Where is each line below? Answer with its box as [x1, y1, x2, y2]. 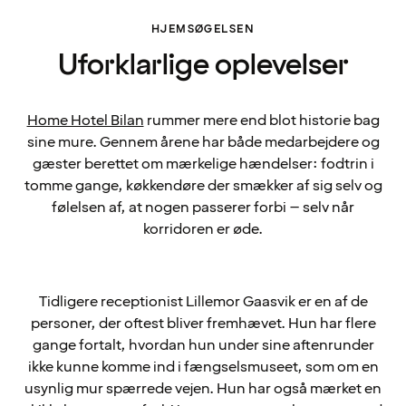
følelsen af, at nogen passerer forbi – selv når [52, 198, 354, 217]
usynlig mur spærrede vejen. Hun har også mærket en [24, 379, 382, 399]
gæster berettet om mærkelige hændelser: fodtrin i [32, 154, 374, 174]
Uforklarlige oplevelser [57, 46, 349, 85]
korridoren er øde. [143, 219, 263, 239]
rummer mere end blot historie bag [143, 111, 380, 130]
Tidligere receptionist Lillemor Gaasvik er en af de [38, 292, 368, 312]
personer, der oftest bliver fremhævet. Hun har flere [30, 314, 376, 333]
